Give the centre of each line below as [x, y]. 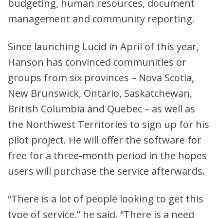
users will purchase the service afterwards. [106, 171]
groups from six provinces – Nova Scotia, [101, 77]
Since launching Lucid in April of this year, [103, 46]
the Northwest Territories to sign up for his [109, 124]
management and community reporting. [101, 18]
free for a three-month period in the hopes [107, 155]
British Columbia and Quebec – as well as [101, 109]
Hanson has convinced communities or [97, 62]
